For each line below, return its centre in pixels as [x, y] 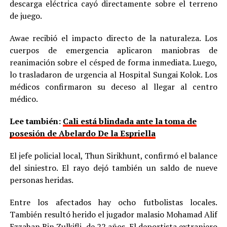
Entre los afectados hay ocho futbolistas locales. [113, 202]
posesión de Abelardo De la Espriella [82, 133]
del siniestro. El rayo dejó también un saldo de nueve [113, 167]
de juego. [26, 15]
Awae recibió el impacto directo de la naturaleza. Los [113, 38]
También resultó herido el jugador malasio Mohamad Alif [113, 214]
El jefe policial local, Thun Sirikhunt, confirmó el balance [113, 155]
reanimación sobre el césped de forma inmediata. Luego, [113, 62]
